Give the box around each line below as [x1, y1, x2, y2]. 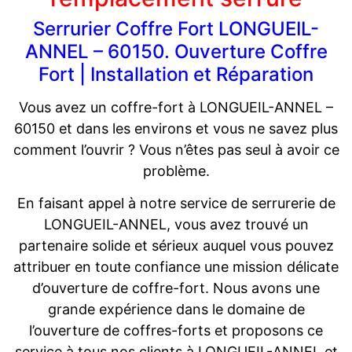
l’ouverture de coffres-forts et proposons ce [29, 322, 323, 339]
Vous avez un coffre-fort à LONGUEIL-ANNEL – [19, 99, 333, 116]
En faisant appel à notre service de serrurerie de [16, 195, 335, 212]
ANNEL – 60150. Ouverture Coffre [24, 40, 328, 64]
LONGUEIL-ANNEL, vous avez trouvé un [43, 216, 309, 233]
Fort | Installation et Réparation [38, 63, 313, 86]
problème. [142, 163, 210, 180]
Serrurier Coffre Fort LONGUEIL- [33, 17, 319, 41]
